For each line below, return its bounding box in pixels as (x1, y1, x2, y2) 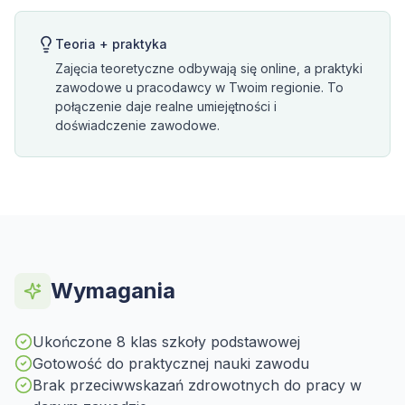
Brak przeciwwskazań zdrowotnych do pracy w (33, 376, 362, 394)
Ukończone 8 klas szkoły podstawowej (33, 333, 300, 351)
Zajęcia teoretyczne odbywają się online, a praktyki (55, 61, 363, 76)
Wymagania (51, 278, 175, 304)
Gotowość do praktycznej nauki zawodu (33, 354, 309, 372)
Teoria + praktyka (55, 36, 167, 52)
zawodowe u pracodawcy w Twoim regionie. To (55, 80, 344, 95)
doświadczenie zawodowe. (55, 118, 220, 133)
